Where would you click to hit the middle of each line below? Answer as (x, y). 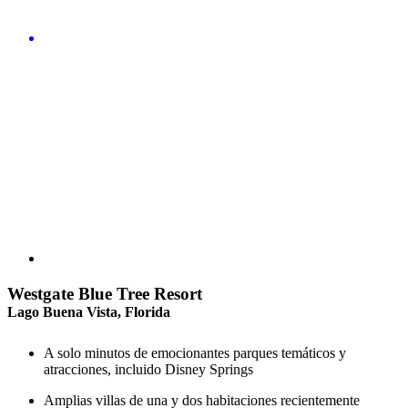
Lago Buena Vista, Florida (89, 312)
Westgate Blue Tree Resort (105, 294)
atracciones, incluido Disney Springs (148, 370)
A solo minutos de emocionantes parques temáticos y (195, 353)
